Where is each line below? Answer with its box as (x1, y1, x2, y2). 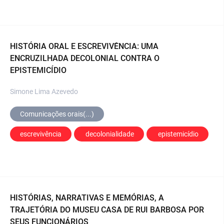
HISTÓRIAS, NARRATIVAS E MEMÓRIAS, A (10, 192, 164, 202)
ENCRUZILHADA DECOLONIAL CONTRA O (10, 53, 159, 63)
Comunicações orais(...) (20, 109, 94, 118)
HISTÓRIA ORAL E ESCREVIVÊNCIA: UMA (10, 41, 158, 51)
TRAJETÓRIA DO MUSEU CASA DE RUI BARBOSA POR (10, 204, 204, 214)
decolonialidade (85, 129, 134, 138)
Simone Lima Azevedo (10, 87, 78, 95)
